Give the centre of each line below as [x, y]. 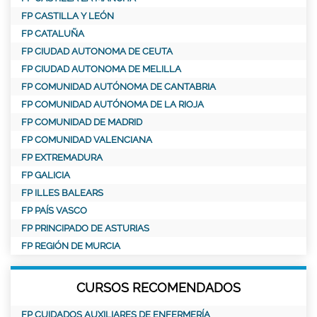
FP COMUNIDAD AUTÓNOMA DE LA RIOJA [113, 105]
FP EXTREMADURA [62, 158]
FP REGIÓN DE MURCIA [71, 246]
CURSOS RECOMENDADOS [158, 288]
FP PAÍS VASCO [54, 211]
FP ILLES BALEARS [62, 193]
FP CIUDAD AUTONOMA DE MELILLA [101, 69]
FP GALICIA [46, 175]
